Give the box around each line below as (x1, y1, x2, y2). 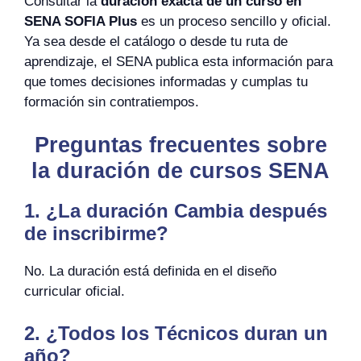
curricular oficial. (24, 284, 125, 299)
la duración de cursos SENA (31, 159, 330, 183)
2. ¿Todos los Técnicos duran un (24, 322, 328, 344)
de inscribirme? (24, 222, 168, 244)
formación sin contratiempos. (24, 93, 199, 110)
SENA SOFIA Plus (24, 13, 137, 29)
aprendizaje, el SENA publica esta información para (24, 53, 333, 69)
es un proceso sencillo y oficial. (137, 13, 331, 29)
